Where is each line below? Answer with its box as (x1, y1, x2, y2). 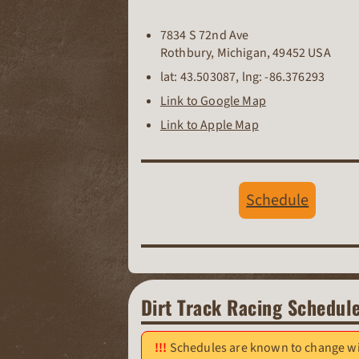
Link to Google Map (160, 92, 266, 111)
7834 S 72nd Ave (160, 26, 249, 45)
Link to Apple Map (160, 116, 259, 135)
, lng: (236, 68, 265, 87)
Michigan (216, 44, 267, 63)
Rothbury (160, 44, 212, 63)
